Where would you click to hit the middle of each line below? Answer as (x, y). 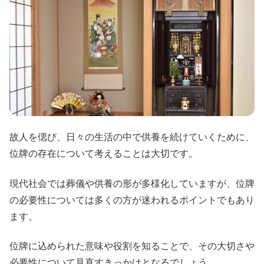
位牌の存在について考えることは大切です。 (104, 154)
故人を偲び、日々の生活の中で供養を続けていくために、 (132, 137)
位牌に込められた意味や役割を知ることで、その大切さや (132, 246)
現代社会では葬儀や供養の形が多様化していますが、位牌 (132, 183)
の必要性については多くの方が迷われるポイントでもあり (132, 200)
